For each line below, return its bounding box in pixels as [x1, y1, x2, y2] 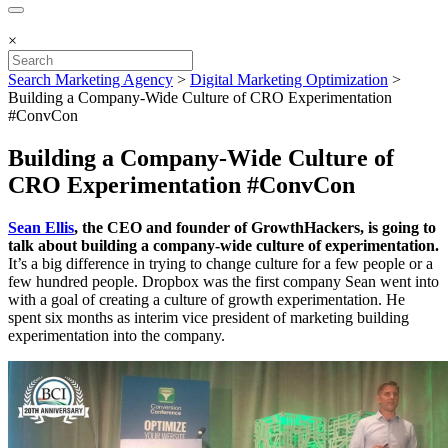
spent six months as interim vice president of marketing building [8, 308, 409, 326]
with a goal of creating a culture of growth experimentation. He [8, 290, 405, 308]
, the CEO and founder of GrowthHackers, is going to [74, 218, 436, 236]
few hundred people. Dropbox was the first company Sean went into [8, 272, 439, 290]
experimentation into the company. [8, 326, 225, 344]
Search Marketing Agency [8, 71, 173, 88]
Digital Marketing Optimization [190, 71, 388, 88]
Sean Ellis [8, 218, 74, 236]
